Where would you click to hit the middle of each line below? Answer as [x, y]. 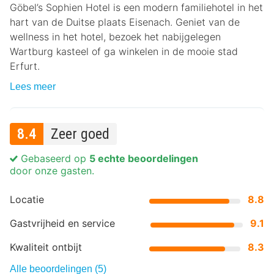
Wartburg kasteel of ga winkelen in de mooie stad [124, 51]
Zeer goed [80, 134]
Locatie [27, 199]
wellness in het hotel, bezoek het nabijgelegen [115, 37]
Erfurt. [25, 66]
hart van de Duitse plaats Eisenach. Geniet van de [125, 22]
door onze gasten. [52, 171]
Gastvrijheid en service [62, 223]
